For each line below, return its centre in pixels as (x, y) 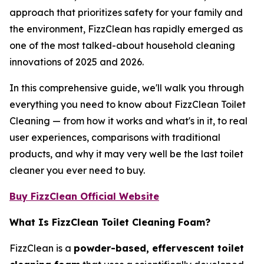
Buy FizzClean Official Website (84, 196)
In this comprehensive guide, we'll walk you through (127, 88)
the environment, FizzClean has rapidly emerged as (126, 29)
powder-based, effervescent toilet (159, 248)
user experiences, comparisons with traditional (115, 137)
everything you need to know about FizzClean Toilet (128, 104)
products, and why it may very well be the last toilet (126, 154)
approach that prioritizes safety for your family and (126, 12)
